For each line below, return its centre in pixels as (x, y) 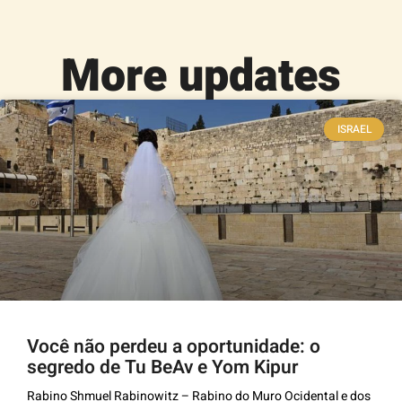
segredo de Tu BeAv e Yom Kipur (162, 367)
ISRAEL (354, 129)
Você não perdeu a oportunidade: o (174, 346)
